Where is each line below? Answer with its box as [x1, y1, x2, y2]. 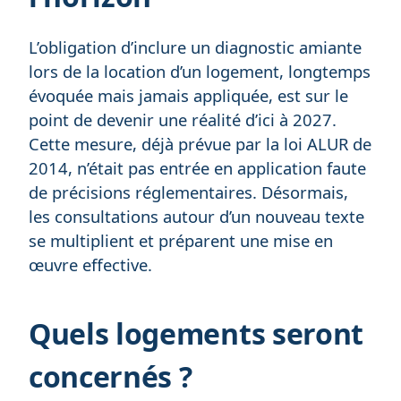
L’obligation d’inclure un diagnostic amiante [29, 36, 362, 59]
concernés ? [29, 357, 192, 397]
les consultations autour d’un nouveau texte [29, 205, 364, 228]
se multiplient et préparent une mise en [29, 229, 333, 252]
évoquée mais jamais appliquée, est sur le [29, 84, 348, 107]
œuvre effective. [29, 253, 152, 277]
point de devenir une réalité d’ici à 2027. [29, 108, 337, 132]
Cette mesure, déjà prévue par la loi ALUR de [29, 132, 371, 156]
